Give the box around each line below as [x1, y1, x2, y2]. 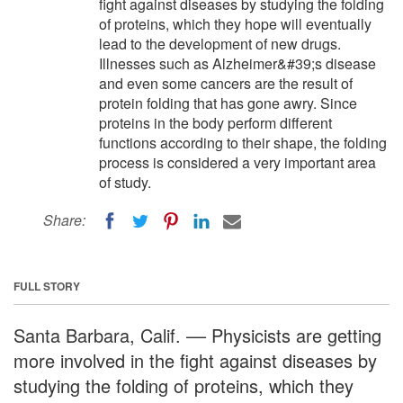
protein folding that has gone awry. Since [99, 93, 357, 113]
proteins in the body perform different [99, 112, 332, 133]
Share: [43, 210, 85, 230]
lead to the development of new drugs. [99, 33, 341, 54]
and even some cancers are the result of [99, 73, 353, 94]
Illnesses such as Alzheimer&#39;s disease [99, 53, 376, 74]
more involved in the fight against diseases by [13, 346, 377, 373]
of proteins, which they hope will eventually [99, 13, 372, 34]
